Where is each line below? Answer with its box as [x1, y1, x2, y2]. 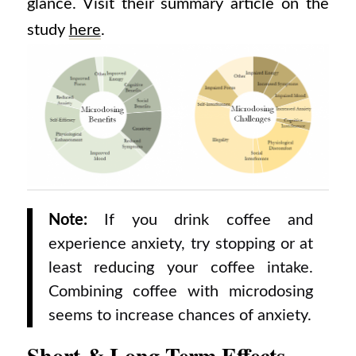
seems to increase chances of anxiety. [48, 307, 311, 323]
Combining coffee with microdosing [48, 283, 314, 300]
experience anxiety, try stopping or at [48, 235, 314, 252]
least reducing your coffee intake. [48, 259, 314, 276]
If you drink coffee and [104, 211, 314, 228]
